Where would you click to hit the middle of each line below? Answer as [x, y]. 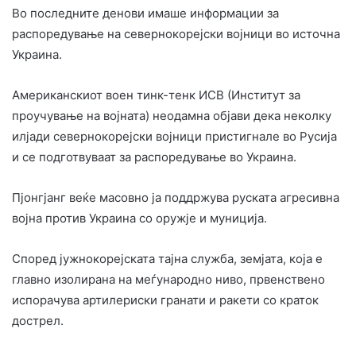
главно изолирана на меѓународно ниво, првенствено [168, 279]
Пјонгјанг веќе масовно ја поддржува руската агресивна [176, 197]
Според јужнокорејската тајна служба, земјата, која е [167, 258]
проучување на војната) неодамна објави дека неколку [172, 115]
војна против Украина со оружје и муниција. [139, 218]
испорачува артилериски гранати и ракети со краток [165, 300]
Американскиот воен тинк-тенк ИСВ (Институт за [156, 95]
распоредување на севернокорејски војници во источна [176, 33]
